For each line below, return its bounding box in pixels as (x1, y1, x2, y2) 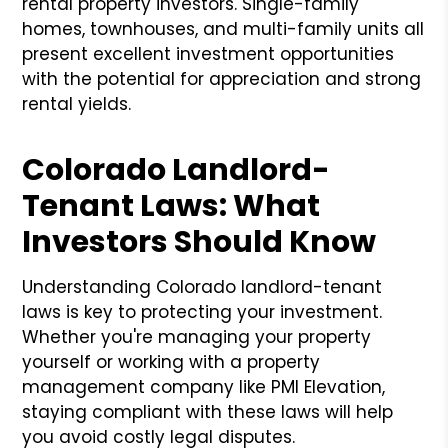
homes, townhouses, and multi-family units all (22, 16, 425, 41)
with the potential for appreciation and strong (22, 66, 422, 91)
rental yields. (22, 91, 132, 116)
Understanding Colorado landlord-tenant (22, 274, 383, 299)
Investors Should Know (22, 220, 377, 263)
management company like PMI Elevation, (22, 374, 386, 399)
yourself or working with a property (22, 349, 321, 374)
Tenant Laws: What (22, 184, 321, 227)
